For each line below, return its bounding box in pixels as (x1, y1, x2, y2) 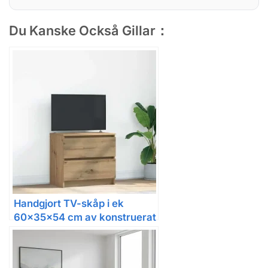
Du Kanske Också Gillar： (9, 23, 169, 39)
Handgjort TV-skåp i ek (14, 197, 124, 210)
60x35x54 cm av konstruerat (14, 211, 156, 224)
